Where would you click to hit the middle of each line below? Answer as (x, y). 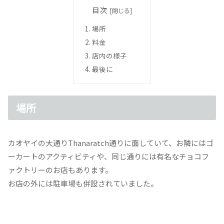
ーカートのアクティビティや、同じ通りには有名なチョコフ (108, 156)
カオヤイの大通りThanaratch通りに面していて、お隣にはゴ (111, 143)
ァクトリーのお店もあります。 (60, 170)
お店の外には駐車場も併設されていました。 (83, 183)
